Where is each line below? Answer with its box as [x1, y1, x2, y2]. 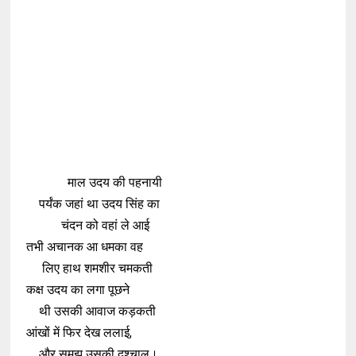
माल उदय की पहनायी [26, 175, 163, 190]
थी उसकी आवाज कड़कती [26, 304, 157, 319]
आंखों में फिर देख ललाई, [26, 325, 133, 340]
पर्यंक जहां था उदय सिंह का [26, 196, 161, 211]
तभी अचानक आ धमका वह [26, 239, 144, 254]
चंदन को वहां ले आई [26, 218, 150, 233]
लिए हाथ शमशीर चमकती [26, 261, 153, 276]
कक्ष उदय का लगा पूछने [26, 282, 130, 297]
